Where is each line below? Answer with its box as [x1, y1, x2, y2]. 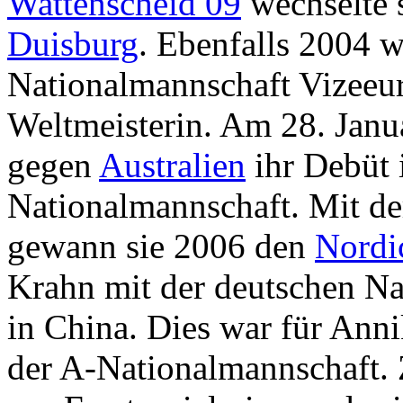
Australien [99, 145, 246, 184]
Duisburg [7, 23, 139, 63]
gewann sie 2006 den [7, 226, 315, 265]
